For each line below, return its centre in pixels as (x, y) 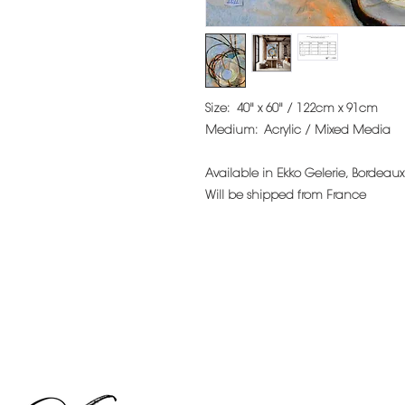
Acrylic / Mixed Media (324, 131)
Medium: (231, 131)
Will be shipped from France (286, 196)
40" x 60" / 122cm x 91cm (306, 109)
